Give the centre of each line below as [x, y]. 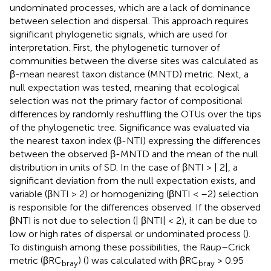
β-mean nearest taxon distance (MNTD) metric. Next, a [129, 74]
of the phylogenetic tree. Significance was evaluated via [129, 127]
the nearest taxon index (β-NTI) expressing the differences [135, 140]
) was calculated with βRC [142, 260]
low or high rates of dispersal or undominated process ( [128, 233]
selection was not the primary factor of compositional [126, 100]
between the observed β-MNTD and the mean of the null [134, 154]
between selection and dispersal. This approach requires [129, 21]
